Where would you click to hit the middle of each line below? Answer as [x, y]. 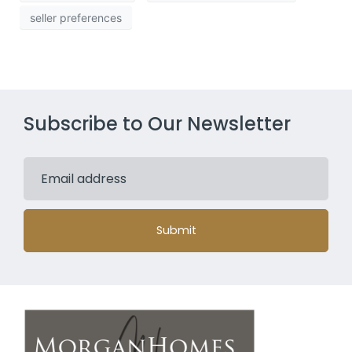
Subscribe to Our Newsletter [157, 124]
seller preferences [76, 17]
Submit [176, 231]
